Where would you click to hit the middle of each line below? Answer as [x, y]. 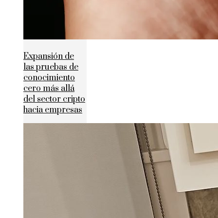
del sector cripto [54, 99]
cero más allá [49, 88]
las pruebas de [51, 67]
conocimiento [49, 78]
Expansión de [49, 56]
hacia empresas [53, 110]
